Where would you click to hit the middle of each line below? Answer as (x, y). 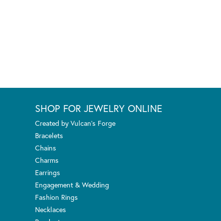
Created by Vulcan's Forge (75, 123)
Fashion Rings (56, 197)
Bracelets (49, 135)
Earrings (48, 172)
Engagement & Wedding (72, 184)
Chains (46, 147)
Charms (47, 160)
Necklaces (51, 209)
